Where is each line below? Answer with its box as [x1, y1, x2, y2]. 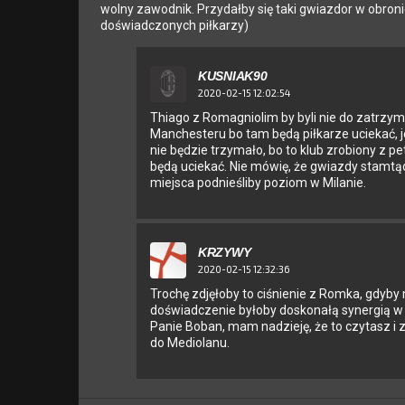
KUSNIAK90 [198, 69, 268, 84]
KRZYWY [198, 245, 251, 260]
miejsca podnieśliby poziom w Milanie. [150, 175, 366, 191]
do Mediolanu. [150, 335, 230, 351]
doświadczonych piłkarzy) [100, 18, 249, 33]
